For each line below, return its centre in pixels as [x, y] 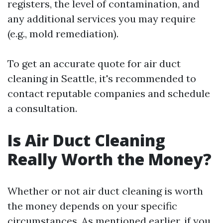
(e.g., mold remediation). [63, 34]
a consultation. [42, 108]
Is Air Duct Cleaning [86, 140]
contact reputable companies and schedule [109, 93]
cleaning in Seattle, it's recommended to [102, 78]
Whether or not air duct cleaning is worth [105, 191]
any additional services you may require [102, 19]
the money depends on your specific [92, 206]
